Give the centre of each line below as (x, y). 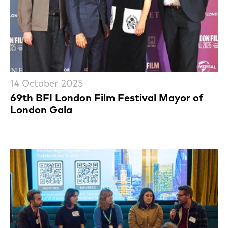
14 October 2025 (47, 83)
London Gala (41, 110)
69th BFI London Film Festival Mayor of (107, 98)
